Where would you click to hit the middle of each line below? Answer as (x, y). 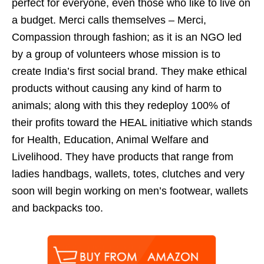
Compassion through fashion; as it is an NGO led (127, 37)
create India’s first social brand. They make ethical (129, 71)
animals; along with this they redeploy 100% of (121, 105)
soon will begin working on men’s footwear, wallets (130, 191)
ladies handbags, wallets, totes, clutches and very (128, 174)
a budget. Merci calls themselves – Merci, (109, 20)
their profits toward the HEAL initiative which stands (132, 122)
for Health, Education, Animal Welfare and (110, 139)
